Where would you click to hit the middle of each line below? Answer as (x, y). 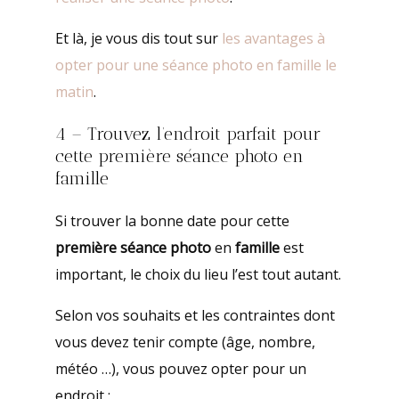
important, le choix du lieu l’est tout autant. (198, 274)
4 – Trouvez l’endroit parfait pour (187, 133)
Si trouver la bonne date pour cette (172, 220)
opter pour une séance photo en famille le (195, 65)
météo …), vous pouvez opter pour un (180, 368)
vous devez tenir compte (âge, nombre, (185, 342)
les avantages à (273, 38)
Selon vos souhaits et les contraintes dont (195, 315)
